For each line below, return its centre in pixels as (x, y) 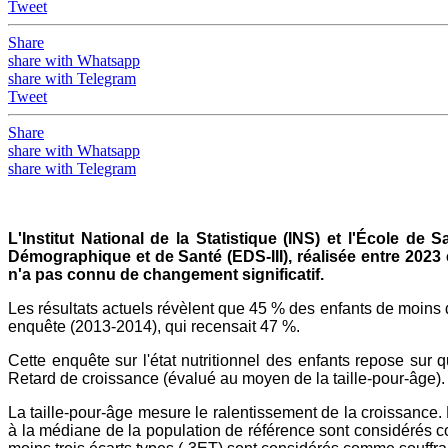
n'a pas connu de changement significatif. (166, 275)
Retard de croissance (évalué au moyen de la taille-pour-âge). (226, 379)
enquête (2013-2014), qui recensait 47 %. (154, 327)
